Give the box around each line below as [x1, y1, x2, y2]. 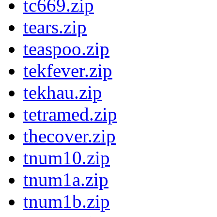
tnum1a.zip [23, 169, 108, 190]
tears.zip [23, 16, 87, 38]
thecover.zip [23, 125, 116, 147]
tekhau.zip [23, 82, 102, 103]
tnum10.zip [23, 147, 110, 169]
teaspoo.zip [23, 38, 109, 60]
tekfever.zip [23, 60, 112, 81]
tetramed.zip [23, 104, 117, 125]
